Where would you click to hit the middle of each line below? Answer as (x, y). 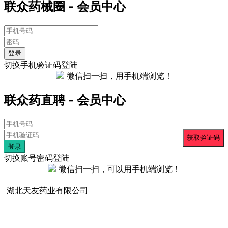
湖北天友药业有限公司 (47, 191)
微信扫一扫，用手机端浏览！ (119, 76)
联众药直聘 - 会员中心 (65, 100)
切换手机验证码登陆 (41, 64)
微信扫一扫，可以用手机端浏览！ (119, 169)
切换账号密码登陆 (37, 158)
